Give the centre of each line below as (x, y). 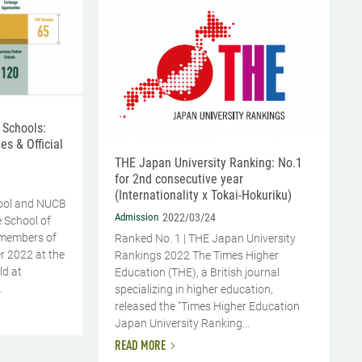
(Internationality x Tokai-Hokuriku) (203, 196)
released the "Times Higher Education (207, 307)
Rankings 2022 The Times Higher (197, 256)
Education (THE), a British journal (197, 273)
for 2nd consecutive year (179, 179)
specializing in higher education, (194, 290)
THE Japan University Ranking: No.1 (208, 163)
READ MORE (140, 347)
